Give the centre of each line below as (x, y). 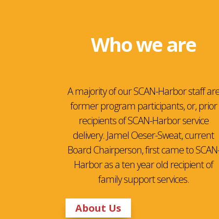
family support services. (143, 179)
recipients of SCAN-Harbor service (143, 120)
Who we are (144, 44)
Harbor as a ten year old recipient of (144, 164)
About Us (99, 208)
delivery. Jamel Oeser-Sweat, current (144, 135)
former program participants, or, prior (143, 106)
